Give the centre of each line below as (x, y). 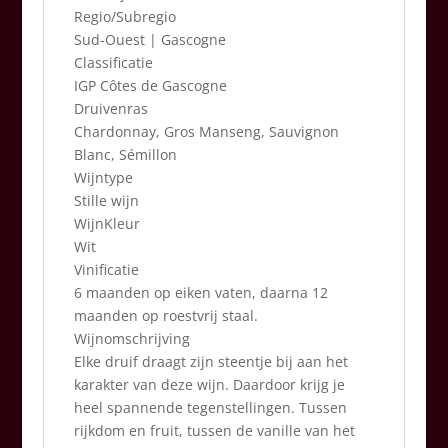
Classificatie (113, 62)
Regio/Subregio (124, 16)
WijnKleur (106, 223)
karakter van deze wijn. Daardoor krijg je (209, 384)
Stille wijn (106, 200)
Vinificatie (106, 269)
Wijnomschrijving (131, 338)
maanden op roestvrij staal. (165, 315)
